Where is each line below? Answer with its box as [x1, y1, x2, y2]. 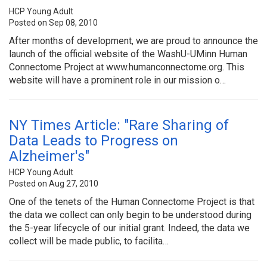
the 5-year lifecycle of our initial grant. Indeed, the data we [9, 222, 250, 234]
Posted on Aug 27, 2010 [9, 178, 98, 188]
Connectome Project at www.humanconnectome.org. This [9, 61, 244, 73]
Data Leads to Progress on [9, 132, 178, 149]
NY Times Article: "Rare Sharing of [9, 116, 229, 133]
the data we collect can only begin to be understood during [9, 209, 252, 221]
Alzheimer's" [9, 147, 89, 164]
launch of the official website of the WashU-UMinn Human [9, 48, 247, 60]
